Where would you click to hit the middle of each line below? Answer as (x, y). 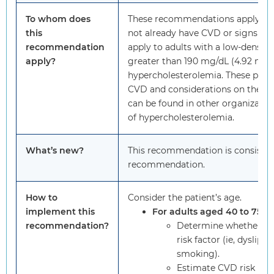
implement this (60, 212)
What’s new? (55, 151)
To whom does (58, 19)
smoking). (198, 254)
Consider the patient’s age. (185, 198)
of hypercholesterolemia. (181, 118)
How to (42, 198)
